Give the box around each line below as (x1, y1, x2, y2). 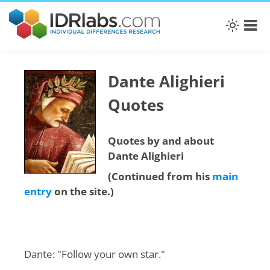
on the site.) (51, 184, 114, 199)
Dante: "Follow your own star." (24, 247, 165, 262)
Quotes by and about (107, 134, 214, 148)
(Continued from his (107, 169, 212, 184)
